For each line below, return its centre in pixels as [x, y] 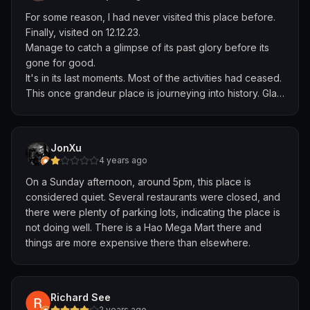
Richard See [81, 297]
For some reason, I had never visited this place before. [151, 17]
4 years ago [123, 160]
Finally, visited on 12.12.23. [83, 32]
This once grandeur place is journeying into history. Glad [154, 93]
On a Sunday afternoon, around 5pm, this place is [138, 182]
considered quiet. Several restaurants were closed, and [153, 197]
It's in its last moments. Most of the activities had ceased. [154, 78]
